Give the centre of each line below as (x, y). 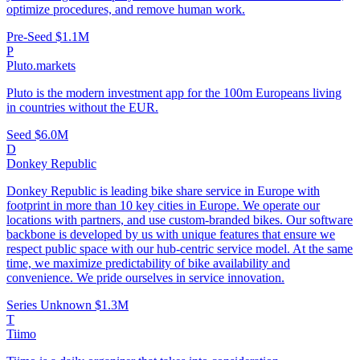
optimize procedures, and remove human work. (126, 10)
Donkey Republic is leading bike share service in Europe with (163, 191)
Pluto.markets (41, 66)
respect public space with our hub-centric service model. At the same (180, 249)
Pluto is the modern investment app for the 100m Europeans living (174, 93)
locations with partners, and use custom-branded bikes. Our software (180, 220)
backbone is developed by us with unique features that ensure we (171, 235)
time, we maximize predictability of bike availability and (148, 264)
